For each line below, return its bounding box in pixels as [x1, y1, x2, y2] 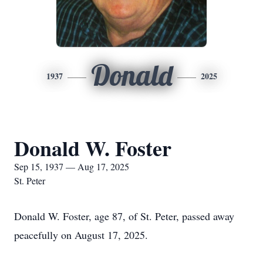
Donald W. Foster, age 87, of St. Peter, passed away [14, 209, 234, 223]
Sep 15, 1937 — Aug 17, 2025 [14, 160, 129, 173]
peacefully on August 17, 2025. [14, 228, 148, 242]
